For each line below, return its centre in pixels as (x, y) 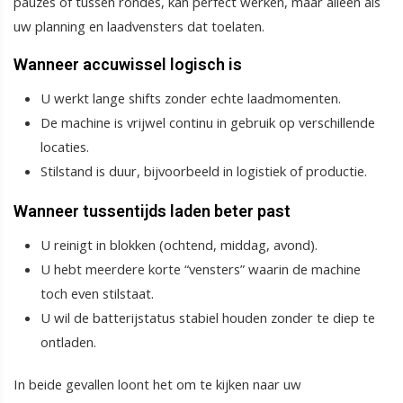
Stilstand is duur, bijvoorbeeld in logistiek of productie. (204, 171)
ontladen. (68, 342)
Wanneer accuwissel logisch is (128, 64)
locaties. (65, 147)
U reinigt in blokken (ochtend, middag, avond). (179, 245)
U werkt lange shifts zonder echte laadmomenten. (191, 99)
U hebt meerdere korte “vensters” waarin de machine (201, 269)
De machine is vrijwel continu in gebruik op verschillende (208, 123)
